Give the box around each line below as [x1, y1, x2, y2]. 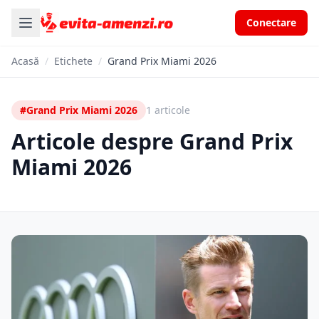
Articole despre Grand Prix [11, 127, 293, 156]
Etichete [54, 54, 93, 68]
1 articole [146, 103, 190, 117]
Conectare [246, 16, 296, 29]
